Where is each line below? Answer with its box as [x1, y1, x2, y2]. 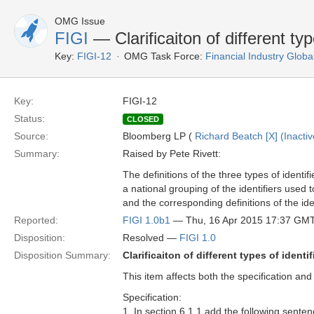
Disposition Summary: [14, 250, 111, 261]
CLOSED [127, 115, 159, 123]
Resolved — [123, 232, 179, 243]
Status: [14, 113, 45, 124]
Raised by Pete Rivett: [123, 148, 221, 159]
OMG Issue [55, 15, 105, 27]
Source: [14, 130, 48, 142]
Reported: [14, 214, 58, 226]
